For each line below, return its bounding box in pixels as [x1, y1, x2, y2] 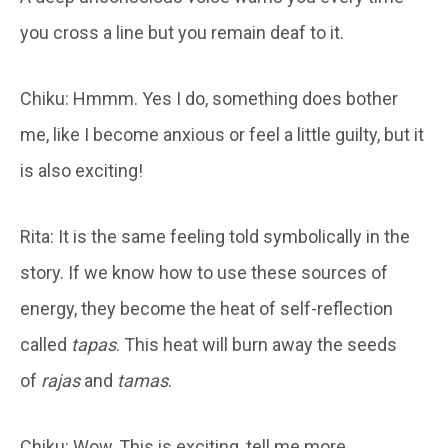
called [20, 333, 71, 355]
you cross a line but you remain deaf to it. [20, 21, 344, 43]
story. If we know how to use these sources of [20, 261, 388, 283]
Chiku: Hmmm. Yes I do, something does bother [20, 87, 398, 109]
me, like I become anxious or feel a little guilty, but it [20, 123, 424, 145]
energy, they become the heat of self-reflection [20, 297, 393, 319]
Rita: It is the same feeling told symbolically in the [20, 225, 410, 247]
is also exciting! [20, 159, 143, 181]
